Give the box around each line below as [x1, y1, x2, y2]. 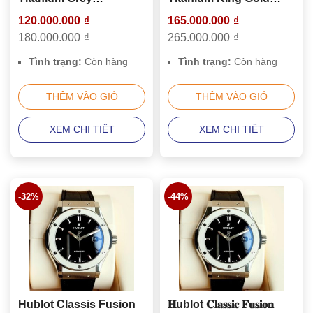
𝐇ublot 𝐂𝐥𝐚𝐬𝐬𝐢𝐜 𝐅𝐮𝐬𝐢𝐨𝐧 [168, 298, 206, 311]
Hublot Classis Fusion [18, 298, 136, 311]
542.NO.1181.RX [168, 6, 252, 19]
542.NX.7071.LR [18, 6, 102, 19]
